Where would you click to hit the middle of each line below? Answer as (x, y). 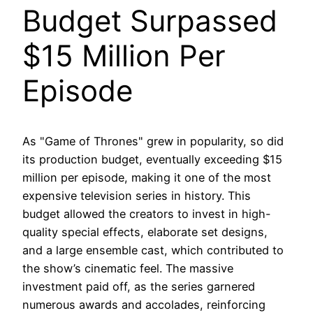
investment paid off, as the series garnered (139, 287)
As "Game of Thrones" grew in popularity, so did (153, 141)
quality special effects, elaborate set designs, (145, 232)
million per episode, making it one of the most (147, 178)
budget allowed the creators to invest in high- (147, 214)
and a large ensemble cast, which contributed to (153, 250)
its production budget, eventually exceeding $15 (152, 160)
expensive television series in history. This (137, 196)
